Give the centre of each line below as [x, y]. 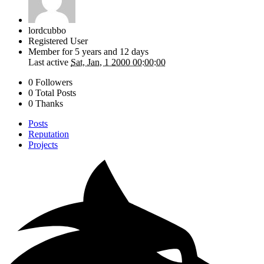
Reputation [49, 134]
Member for [52, 51]
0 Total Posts [52, 93]
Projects [43, 144]
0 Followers [50, 82]
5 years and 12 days [112, 51]
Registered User [58, 41]
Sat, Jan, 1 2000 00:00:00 [118, 62]
